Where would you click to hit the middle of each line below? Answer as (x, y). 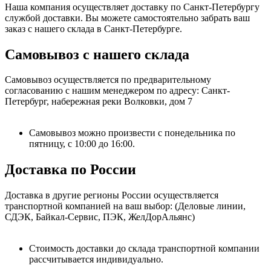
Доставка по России (70, 170)
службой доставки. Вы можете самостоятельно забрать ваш (127, 18)
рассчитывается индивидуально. (96, 260)
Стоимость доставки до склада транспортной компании (144, 249)
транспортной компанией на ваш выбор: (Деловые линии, (125, 206)
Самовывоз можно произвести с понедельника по (132, 133)
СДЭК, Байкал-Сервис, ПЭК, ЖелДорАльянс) (100, 217)
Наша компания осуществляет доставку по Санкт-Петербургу (132, 7)
